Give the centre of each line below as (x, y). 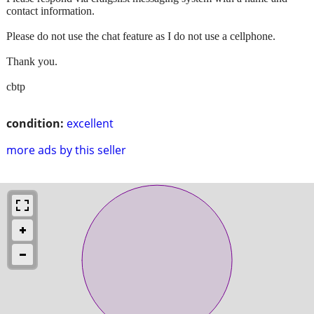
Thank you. (32, 61)
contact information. (50, 11)
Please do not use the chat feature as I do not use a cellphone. (141, 36)
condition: (35, 123)
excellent (90, 123)
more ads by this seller (66, 150)
